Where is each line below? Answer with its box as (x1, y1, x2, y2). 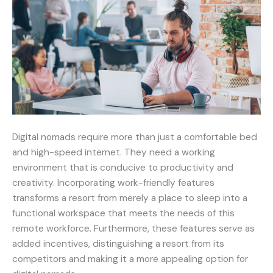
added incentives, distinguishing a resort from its (12, 238, 224, 250)
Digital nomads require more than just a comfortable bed (12, 131, 257, 144)
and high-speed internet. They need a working (12, 146, 215, 159)
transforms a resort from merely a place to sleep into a (12, 192, 247, 205)
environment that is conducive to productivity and (12, 161, 233, 174)
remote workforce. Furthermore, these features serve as (12, 222, 255, 235)
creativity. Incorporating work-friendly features (12, 177, 214, 190)
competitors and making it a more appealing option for (12, 253, 248, 266)
